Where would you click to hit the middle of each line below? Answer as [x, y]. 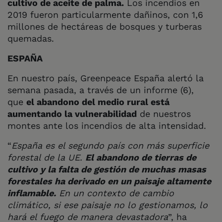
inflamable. [32, 193]
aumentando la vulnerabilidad [72, 113]
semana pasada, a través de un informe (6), [101, 90]
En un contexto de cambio [115, 193]
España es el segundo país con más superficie [110, 145]
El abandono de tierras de [141, 157]
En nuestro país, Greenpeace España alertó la [106, 78]
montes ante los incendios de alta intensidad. [107, 125]
